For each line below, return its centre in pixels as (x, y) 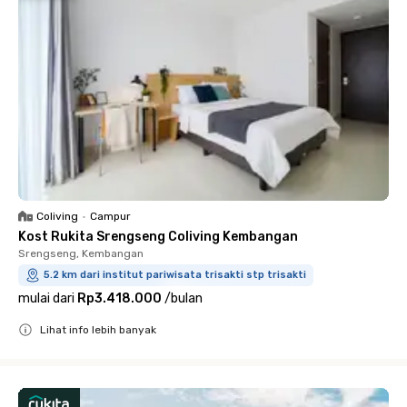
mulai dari (46, 298)
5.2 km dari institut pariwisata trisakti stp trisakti (175, 274)
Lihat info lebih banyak (98, 329)
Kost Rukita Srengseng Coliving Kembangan (158, 236)
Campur (110, 216)
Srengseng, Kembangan (81, 253)
